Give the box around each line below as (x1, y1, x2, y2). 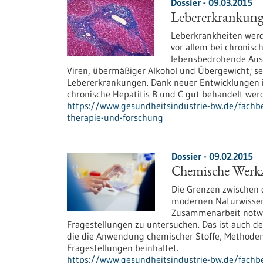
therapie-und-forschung (67, 112, 163, 123)
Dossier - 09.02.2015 (171, 150, 253, 162)
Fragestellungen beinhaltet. (67, 242, 178, 254)
